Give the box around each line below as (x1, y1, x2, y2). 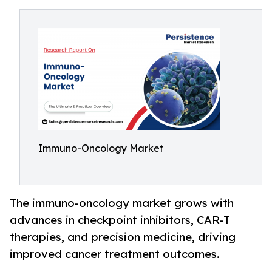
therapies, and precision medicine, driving (10, 230, 236, 244)
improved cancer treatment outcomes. (10, 247, 220, 261)
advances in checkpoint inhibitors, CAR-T (10, 213, 230, 227)
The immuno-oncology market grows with (10, 196, 234, 210)
